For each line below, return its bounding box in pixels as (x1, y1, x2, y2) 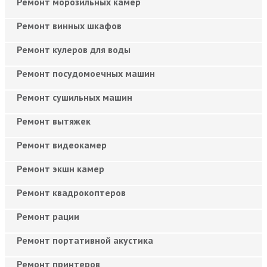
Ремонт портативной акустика (17, 234, 153, 246)
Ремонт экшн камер (17, 162, 104, 175)
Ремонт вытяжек (17, 114, 91, 127)
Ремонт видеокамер (17, 138, 107, 151)
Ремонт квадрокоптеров (17, 186, 126, 198)
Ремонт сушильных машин (17, 91, 132, 103)
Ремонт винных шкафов (17, 19, 122, 32)
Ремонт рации (17, 210, 79, 222)
